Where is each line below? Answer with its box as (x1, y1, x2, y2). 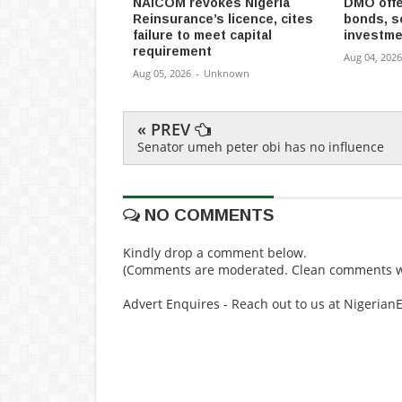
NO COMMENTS (140, 205, 274, 225)
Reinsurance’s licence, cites (133, 12, 313, 27)
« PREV (137, 118, 195, 141)
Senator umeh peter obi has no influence (137, 138, 384, 156)
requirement (133, 44, 212, 59)
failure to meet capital (133, 28, 272, 43)
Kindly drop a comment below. (123, 244, 307, 262)
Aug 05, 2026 (133, 66, 191, 81)
